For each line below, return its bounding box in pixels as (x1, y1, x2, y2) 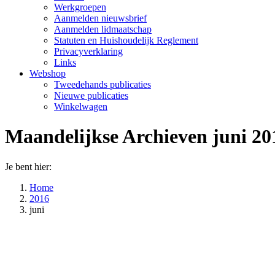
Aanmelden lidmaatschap (54, 24, 152, 34)
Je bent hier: (5, 161, 52, 172)
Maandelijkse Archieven (5, 125, 212, 148)
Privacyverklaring (54, 46, 123, 56)
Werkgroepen (54, 2, 106, 12)
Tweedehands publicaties (54, 79, 151, 90)
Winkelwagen (54, 101, 107, 112)
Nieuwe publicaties (54, 90, 128, 101)
